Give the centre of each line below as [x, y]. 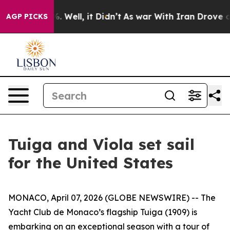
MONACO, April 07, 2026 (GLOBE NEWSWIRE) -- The [112, 198]
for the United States [91, 163]
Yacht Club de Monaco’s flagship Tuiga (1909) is [103, 212]
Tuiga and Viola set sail [101, 144]
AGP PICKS [27, 16]
